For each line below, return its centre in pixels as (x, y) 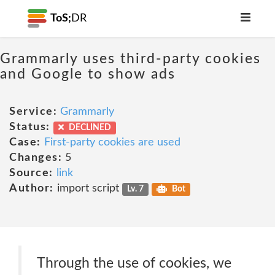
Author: (32, 188)
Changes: (36, 158)
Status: (30, 127)
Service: (33, 112)
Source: (31, 173)
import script (88, 188)
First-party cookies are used (112, 142)
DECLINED (89, 128)
